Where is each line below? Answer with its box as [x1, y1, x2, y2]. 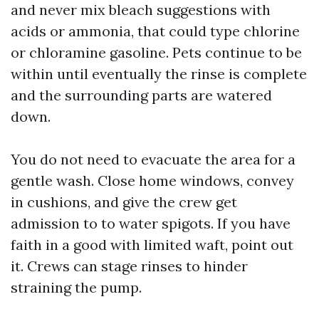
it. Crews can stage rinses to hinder [11, 257, 248, 275]
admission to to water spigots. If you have [11, 214, 291, 232]
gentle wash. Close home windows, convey [11, 172, 294, 189]
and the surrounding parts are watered [11, 86, 272, 104]
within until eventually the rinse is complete [11, 65, 307, 83]
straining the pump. [11, 278, 142, 296]
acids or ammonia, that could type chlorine [11, 22, 300, 40]
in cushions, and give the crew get [11, 193, 237, 211]
